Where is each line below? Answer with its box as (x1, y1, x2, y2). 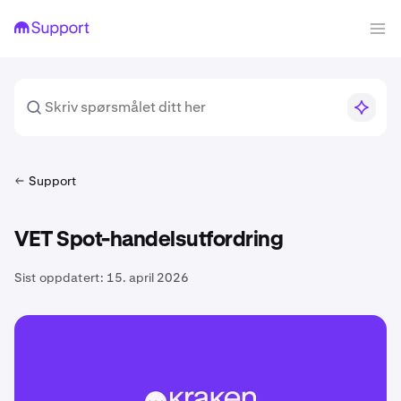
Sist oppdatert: (14, 269, 104, 286)
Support (29, 173, 77, 189)
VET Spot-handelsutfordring (14, 229, 283, 251)
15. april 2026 (107, 269, 189, 286)
